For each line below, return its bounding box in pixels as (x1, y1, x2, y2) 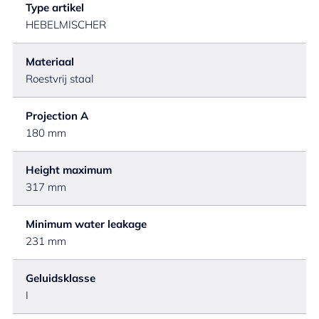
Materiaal (26, 55, 74, 68)
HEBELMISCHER (26, 18, 106, 31)
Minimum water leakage (26, 217, 147, 231)
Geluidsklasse (26, 271, 95, 285)
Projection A (26, 109, 88, 122)
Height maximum (26, 163, 112, 177)
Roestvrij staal (26, 72, 93, 85)
